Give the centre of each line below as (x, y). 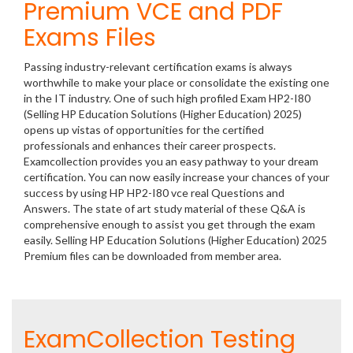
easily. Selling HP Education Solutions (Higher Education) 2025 (175, 240)
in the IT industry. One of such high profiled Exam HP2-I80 (167, 98)
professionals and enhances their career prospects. (150, 145)
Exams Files (90, 38)
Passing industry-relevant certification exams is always (158, 67)
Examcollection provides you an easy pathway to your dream (171, 161)
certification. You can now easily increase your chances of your (176, 177)
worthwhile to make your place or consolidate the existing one (176, 82)
